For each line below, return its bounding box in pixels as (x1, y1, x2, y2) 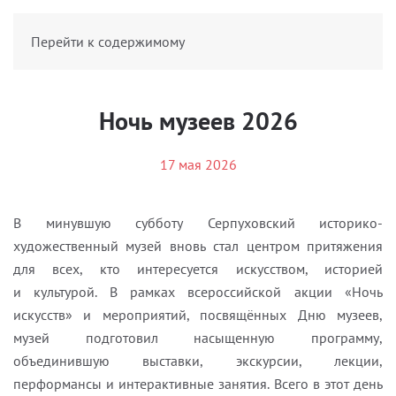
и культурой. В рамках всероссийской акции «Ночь (13, 283, 383, 301)
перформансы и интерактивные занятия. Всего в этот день (13, 375, 383, 392)
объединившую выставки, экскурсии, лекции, (13, 352, 383, 369)
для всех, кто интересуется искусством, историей (13, 260, 383, 278)
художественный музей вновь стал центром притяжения (13, 237, 383, 255)
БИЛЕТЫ (331, 29, 372, 42)
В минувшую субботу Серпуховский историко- (13, 214, 383, 232)
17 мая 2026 (159, 156, 237, 173)
